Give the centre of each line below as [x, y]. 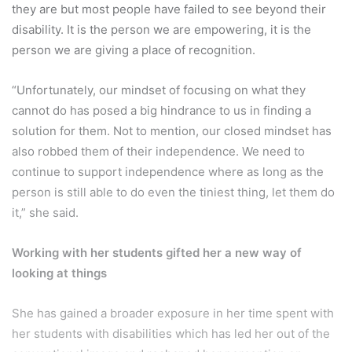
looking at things [59, 273]
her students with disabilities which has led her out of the [171, 333]
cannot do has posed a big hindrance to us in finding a [161, 110]
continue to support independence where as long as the [168, 171]
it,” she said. [45, 212]
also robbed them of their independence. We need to [158, 151]
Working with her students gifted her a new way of [157, 252]
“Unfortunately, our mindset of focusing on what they [159, 90]
